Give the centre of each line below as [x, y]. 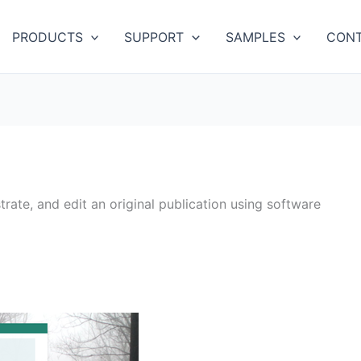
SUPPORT [154, 37]
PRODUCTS [47, 37]
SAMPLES [255, 37]
